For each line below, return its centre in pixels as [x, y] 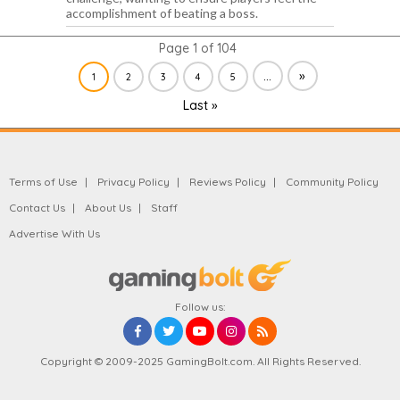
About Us [108, 207]
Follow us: [200, 306]
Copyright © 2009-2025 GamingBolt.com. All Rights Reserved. [200, 361]
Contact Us [37, 207]
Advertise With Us [54, 233]
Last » [200, 105]
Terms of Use [43, 181]
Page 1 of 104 [198, 48]
